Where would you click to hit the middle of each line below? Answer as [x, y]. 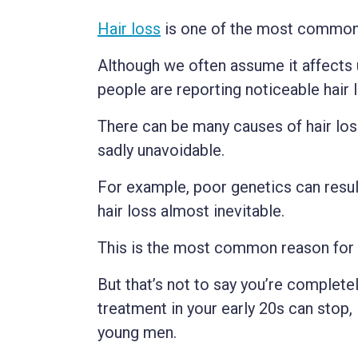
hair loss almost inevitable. [191, 211]
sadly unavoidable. [161, 151]
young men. [137, 333]
